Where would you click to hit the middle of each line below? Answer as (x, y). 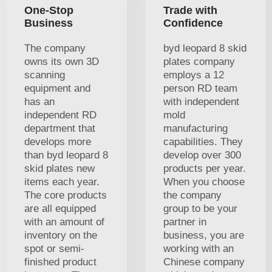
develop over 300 (202, 155)
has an (39, 101)
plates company (199, 61)
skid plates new (59, 168)
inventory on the (61, 235)
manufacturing (195, 128)
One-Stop (49, 10)
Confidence (193, 23)
